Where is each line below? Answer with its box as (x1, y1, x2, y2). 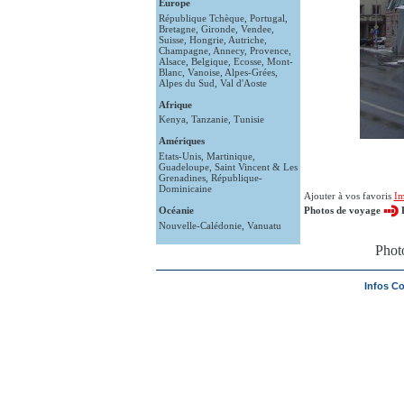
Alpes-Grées (224, 66, 275, 78)
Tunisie (233, 114, 264, 125)
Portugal (249, 12, 285, 23)
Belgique (190, 55, 228, 67)
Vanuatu (246, 219, 281, 231)
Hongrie (188, 33, 224, 45)
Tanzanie (190, 114, 228, 125)
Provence (249, 44, 289, 56)
